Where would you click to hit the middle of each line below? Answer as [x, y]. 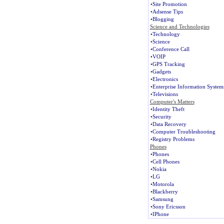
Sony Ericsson [169, 206]
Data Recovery [169, 124]
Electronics [165, 79]
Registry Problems [173, 139]
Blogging [163, 19]
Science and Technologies [179, 26]
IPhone [160, 214]
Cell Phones [166, 161]
